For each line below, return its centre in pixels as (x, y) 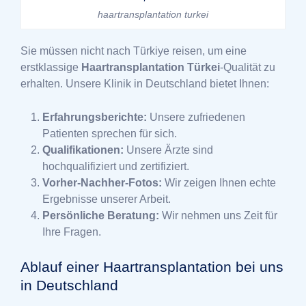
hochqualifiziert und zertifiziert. (116, 167)
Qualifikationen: (83, 150)
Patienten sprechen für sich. (110, 134)
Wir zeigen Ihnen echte (219, 183)
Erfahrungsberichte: (95, 117)
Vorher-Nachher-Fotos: (102, 183)
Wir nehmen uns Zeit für (218, 216)
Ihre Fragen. (72, 232)
